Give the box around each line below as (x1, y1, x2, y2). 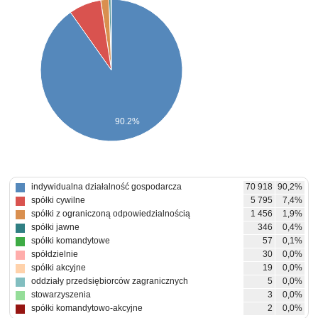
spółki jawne (31, 222, 79, 232)
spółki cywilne (31, 195, 85, 205)
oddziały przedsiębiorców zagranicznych (31, 276, 188, 286)
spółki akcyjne (31, 263, 86, 273)
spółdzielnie (31, 249, 78, 259)
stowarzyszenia (31, 290, 91, 300)
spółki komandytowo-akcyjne (31, 303, 143, 313)
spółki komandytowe (31, 236, 110, 246)
